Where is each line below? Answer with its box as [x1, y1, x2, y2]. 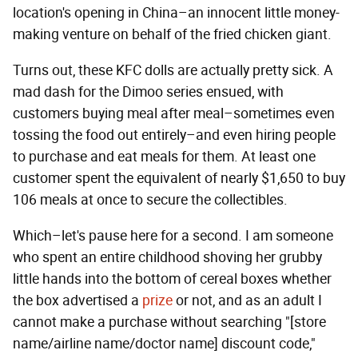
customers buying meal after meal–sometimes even [13, 104, 335, 122]
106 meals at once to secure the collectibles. [13, 190, 288, 209]
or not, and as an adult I [173, 291, 322, 309]
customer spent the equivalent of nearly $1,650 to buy [13, 169, 345, 187]
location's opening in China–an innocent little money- [13, 3, 340, 22]
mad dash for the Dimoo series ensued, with [13, 82, 284, 101]
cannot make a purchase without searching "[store [13, 312, 326, 331]
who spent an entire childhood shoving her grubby [13, 248, 322, 266]
